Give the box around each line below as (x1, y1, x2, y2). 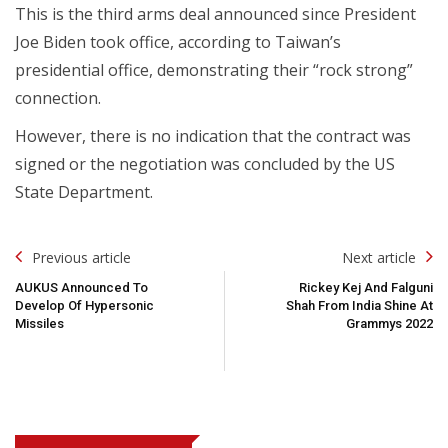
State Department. (15, 180, 153, 203)
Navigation (14, 268, 95, 289)
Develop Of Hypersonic (15, 297, 154, 313)
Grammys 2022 (346, 315, 433, 331)
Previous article (32, 247, 131, 267)
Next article (342, 247, 416, 267)
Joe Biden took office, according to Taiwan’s (15, 30, 341, 53)
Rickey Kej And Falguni (299, 279, 433, 295)
